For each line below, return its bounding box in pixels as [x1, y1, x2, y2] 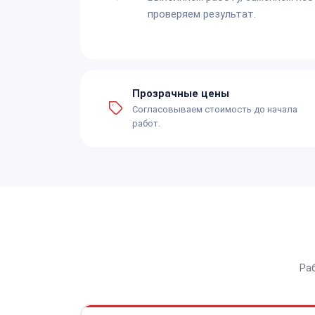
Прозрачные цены [132, 86, 229, 100]
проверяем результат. [148, 7, 256, 20]
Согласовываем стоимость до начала [132, 103, 297, 115]
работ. [132, 117, 160, 129]
